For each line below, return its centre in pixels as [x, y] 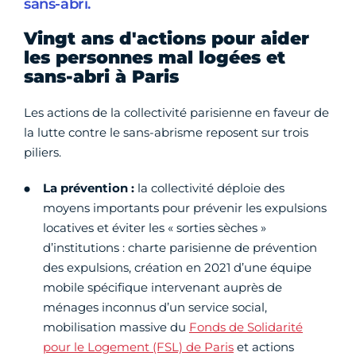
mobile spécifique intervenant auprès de [163, 288]
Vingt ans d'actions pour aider [166, 39]
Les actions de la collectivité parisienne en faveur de [176, 113]
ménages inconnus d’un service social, [155, 308]
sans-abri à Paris [101, 77]
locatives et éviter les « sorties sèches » [155, 228]
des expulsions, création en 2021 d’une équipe [177, 268]
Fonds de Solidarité [246, 327]
